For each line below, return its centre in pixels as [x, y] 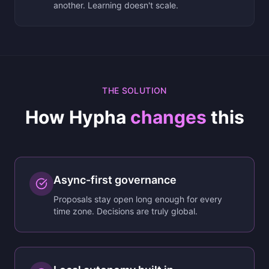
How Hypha [77, 117]
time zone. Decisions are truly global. [125, 211]
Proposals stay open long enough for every [138, 199]
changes [168, 117]
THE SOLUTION [134, 90]
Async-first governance [115, 180]
